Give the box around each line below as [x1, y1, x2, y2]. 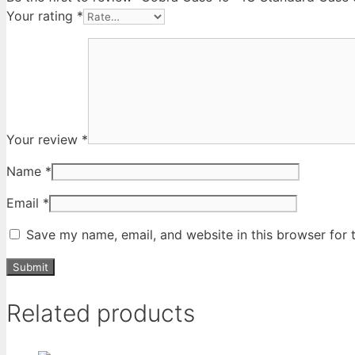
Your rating [6, 7, 77, 24]
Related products [6, 298, 195, 327]
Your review [6, 131, 82, 147]
